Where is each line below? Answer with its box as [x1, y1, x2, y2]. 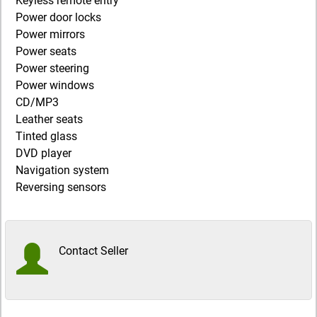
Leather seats [16, 113, 83, 127]
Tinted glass [16, 129, 77, 144]
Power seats [16, 45, 76, 59]
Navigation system [16, 163, 109, 178]
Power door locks [16, 11, 101, 25]
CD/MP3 [16, 96, 59, 110]
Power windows [16, 79, 94, 93]
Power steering [16, 62, 89, 76]
